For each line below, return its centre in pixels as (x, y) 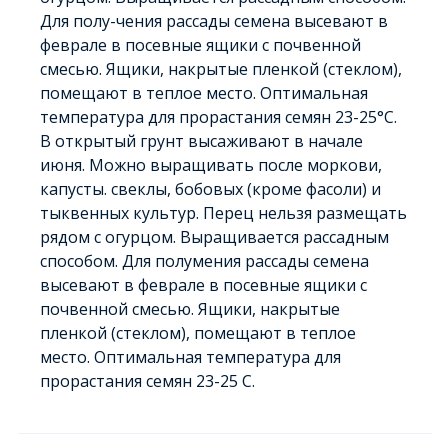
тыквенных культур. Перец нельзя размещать (223, 213)
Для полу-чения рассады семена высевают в (214, 21)
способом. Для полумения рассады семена (204, 261)
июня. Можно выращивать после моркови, (211, 165)
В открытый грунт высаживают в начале (201, 141)
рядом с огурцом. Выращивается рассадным (214, 237)
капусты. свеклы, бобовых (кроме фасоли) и (210, 189)
